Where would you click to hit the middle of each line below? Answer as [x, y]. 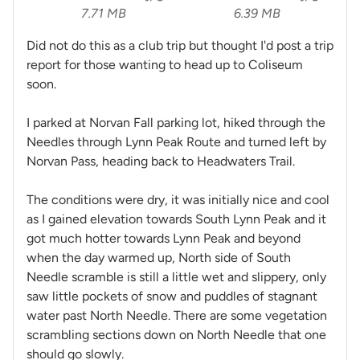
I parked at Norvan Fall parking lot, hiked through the [176, 123]
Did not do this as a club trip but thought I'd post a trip [180, 46]
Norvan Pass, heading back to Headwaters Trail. [162, 162]
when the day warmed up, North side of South [159, 258]
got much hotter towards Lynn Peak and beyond [164, 239]
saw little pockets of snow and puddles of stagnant [172, 297]
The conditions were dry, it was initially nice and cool [178, 200]
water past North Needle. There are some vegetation [177, 316]
